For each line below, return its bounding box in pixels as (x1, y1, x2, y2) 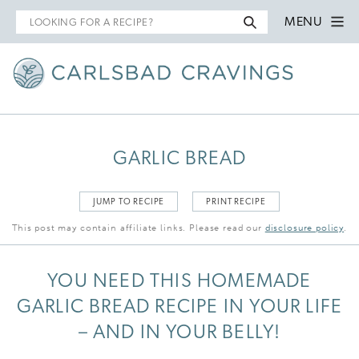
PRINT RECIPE (206, 197, 266, 207)
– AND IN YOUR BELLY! (78, 323, 281, 343)
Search (15, 11, 58, 25)
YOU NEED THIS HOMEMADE (47, 272, 312, 292)
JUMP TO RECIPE (93, 197, 165, 207)
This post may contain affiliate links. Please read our (11, 222, 265, 233)
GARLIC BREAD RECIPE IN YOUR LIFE (16, 297, 343, 317)
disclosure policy (264, 222, 345, 233)
